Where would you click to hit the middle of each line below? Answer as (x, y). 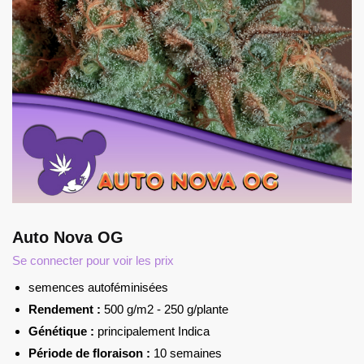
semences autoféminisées (98, 288)
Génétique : (61, 331)
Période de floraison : (89, 353)
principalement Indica (152, 331)
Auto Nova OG (68, 238)
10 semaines (186, 353)
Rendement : (65, 310)
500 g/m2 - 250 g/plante (165, 310)
